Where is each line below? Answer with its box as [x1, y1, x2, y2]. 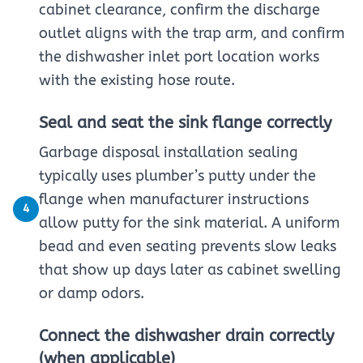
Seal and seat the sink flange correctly [39, 113, 331, 132]
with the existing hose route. [39, 71, 235, 89]
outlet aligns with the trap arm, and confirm [39, 24, 344, 42]
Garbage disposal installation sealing [39, 143, 298, 161]
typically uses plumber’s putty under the [39, 167, 316, 185]
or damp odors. [39, 284, 144, 302]
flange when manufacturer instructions [39, 190, 309, 208]
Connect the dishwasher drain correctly [39, 327, 334, 345]
